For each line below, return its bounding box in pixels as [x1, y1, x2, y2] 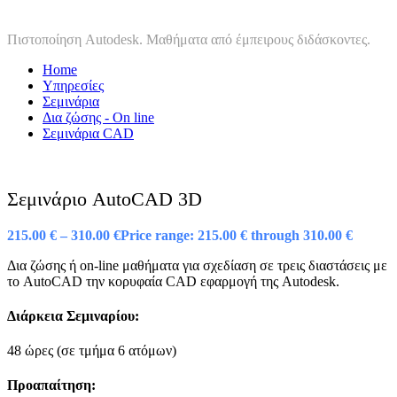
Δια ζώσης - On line [43, 110, 154, 126]
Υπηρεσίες [43, 78, 104, 94]
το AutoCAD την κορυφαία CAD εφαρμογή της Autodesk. [7, 273, 339, 289]
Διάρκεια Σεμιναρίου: [7, 307, 139, 323]
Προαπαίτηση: [7, 378, 96, 393]
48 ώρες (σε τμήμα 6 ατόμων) [7, 343, 176, 359]
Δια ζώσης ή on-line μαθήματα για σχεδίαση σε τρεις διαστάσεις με [7, 257, 387, 273]
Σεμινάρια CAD [43, 126, 134, 142]
